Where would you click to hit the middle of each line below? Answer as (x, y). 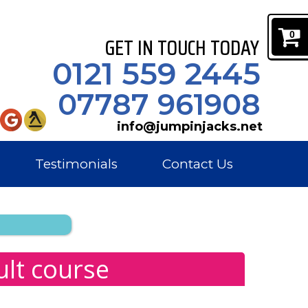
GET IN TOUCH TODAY (182, 47)
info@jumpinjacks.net (189, 126)
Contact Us (197, 164)
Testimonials (77, 164)
